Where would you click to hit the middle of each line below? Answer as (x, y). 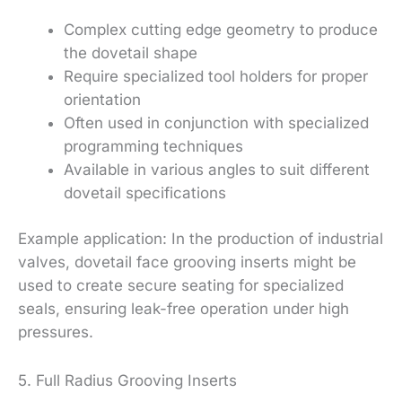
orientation (102, 99)
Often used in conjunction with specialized (216, 122)
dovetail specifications (145, 192)
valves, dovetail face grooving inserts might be (187, 262)
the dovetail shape (131, 52)
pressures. (56, 332)
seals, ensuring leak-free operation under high (184, 309)
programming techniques (153, 146)
